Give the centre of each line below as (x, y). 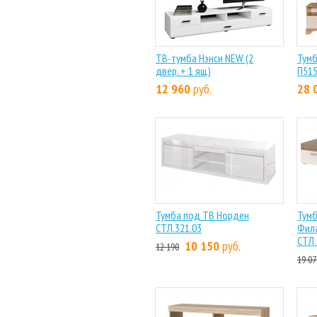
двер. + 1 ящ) (183, 71)
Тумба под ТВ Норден (202, 215)
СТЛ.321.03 (179, 228)
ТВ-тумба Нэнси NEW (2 (204, 58)
